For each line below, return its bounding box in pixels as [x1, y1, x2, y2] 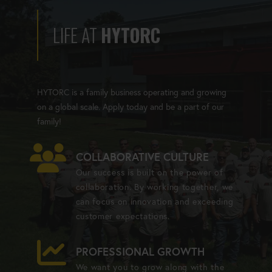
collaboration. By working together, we [75, 181, 234, 192]
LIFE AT [52, 21, 101, 49]
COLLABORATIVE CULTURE [75, 149, 209, 164]
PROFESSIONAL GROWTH [75, 243, 205, 259]
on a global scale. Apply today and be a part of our [36, 101, 224, 112]
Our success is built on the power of [75, 166, 223, 178]
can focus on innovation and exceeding [75, 195, 234, 207]
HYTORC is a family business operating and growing [36, 86, 226, 98]
